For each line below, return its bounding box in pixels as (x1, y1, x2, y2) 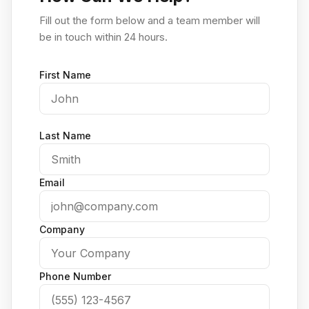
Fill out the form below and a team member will (39, 14, 260, 27)
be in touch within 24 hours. (39, 30, 168, 43)
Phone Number (39, 270, 111, 282)
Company (39, 223, 85, 235)
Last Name (39, 130, 91, 141)
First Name (39, 69, 91, 81)
